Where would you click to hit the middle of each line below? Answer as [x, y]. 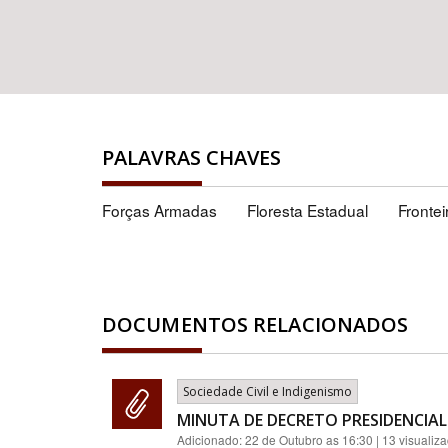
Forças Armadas [159, 210]
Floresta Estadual [307, 210]
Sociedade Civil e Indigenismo [267, 391]
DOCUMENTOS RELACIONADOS [255, 324]
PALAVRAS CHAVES [192, 157]
